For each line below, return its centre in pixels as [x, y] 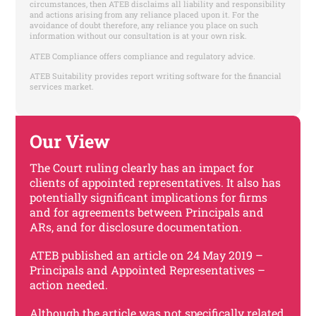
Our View [70, 141]
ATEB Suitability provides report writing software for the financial [156, 76]
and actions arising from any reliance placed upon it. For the [145, 15]
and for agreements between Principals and [147, 212]
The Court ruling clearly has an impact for [142, 167]
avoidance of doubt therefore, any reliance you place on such [144, 25]
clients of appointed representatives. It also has [156, 182]
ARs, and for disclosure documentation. [136, 226]
